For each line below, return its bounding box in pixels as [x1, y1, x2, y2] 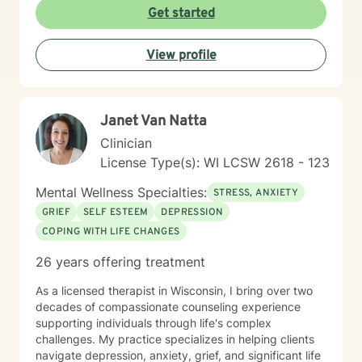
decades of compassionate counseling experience [36, 300, 301, 314]
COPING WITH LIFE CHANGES [42, 225, 180, 238]
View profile [145, 48, 217, 64]
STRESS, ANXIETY [213, 187, 298, 200]
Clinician [100, 135, 152, 151]
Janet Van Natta [100, 112, 207, 131]
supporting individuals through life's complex [36, 316, 271, 330]
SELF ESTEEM [83, 206, 149, 219]
